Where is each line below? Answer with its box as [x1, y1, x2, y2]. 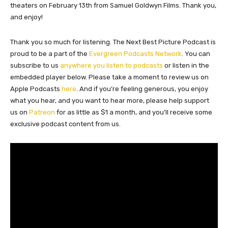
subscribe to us [10, 61, 60, 69]
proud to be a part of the [10, 49, 89, 58]
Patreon [29, 108, 55, 116]
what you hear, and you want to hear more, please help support [10, 96, 209, 104]
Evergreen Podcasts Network [89, 49, 182, 58]
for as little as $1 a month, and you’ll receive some [55, 108, 212, 116]
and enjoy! [10, 13, 43, 21]
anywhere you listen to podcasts [60, 61, 163, 69]
